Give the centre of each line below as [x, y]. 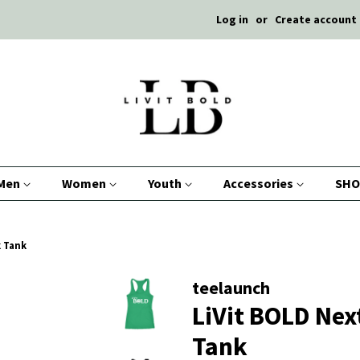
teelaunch [231, 288]
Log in [232, 19]
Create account [316, 19]
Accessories [260, 183]
